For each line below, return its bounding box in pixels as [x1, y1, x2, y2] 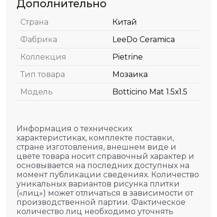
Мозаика [112, 70, 148, 79]
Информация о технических [16, 124, 132, 133]
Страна [20, 17, 48, 27]
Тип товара [20, 70, 65, 79]
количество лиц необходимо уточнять [16, 207, 173, 216]
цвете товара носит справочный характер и [16, 152, 194, 161]
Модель [20, 87, 53, 96]
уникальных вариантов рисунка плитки [16, 179, 180, 188]
